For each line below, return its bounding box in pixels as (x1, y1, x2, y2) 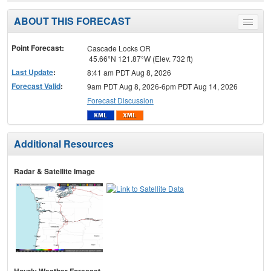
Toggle (247, 18, 270, 29)
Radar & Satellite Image (14, 166, 95, 177)
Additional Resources (14, 137, 114, 151)
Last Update (11, 66, 53, 77)
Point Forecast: (11, 42, 64, 53)
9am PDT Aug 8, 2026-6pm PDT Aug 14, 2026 (87, 80, 238, 91)
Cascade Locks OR (87, 42, 151, 53)
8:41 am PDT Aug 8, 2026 (87, 67, 171, 77)
